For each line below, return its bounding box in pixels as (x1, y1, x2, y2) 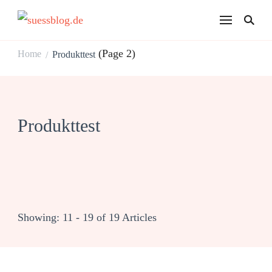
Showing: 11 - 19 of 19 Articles (18, 211, 157, 223)
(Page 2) (95, 47, 135, 59)
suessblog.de (89, 19, 177, 39)
